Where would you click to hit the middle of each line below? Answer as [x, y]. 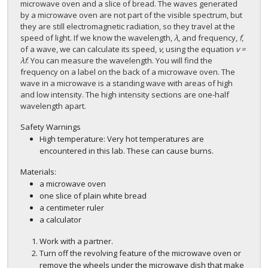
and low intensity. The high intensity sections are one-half [125, 95]
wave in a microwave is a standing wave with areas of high [127, 83]
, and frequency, [209, 38]
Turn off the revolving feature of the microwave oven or [140, 253]
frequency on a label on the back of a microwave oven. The [128, 72]
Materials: [38, 172]
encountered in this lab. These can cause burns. [127, 151]
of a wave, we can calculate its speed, [89, 49]
